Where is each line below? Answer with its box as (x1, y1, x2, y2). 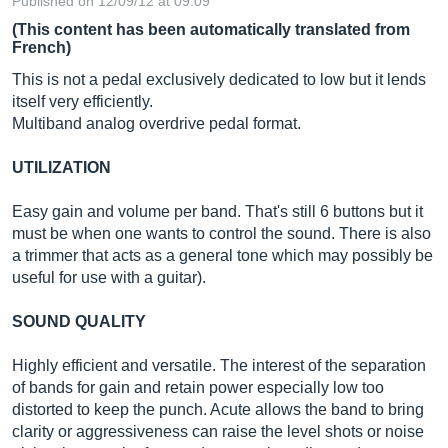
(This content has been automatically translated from (12, 21, 410, 38)
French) (12, 39, 71, 56)
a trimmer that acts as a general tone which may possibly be (12, 247, 433, 264)
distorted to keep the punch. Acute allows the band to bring (12, 401, 424, 418)
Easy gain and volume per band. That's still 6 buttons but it (12, 203, 423, 220)
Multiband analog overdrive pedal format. (12, 115, 301, 132)
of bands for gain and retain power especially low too (12, 379, 384, 396)
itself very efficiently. (12, 93, 153, 110)
